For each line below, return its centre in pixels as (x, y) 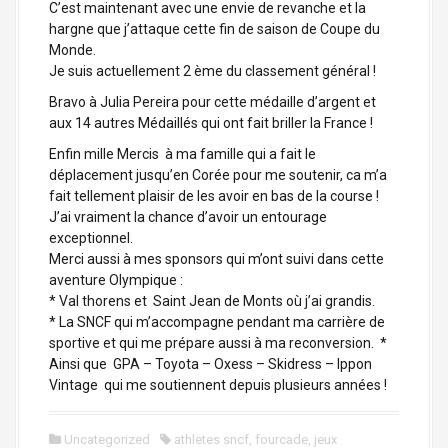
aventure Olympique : (116, 280)
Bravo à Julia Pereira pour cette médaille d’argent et (212, 102)
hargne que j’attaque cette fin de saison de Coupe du (214, 29)
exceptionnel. (91, 238)
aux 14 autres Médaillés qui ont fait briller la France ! (211, 123)
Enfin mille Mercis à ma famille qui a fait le (182, 154)
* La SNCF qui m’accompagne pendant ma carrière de (217, 322)
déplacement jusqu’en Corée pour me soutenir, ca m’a (218, 175)
